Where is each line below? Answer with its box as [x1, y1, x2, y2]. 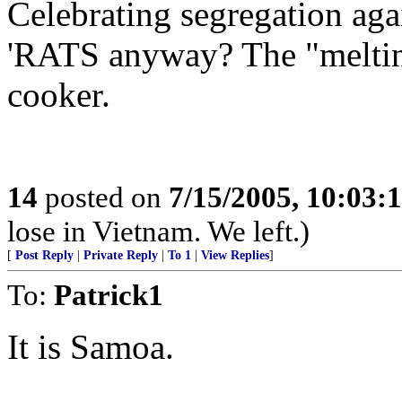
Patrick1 [54, 278, 163, 311]
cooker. [7, 75, 110, 114]
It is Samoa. [7, 328, 174, 366]
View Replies [201, 249, 269, 262]
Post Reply [15, 249, 74, 262]
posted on [38, 180, 169, 214]
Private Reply [83, 249, 158, 262]
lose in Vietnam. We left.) [7, 214, 310, 248]
